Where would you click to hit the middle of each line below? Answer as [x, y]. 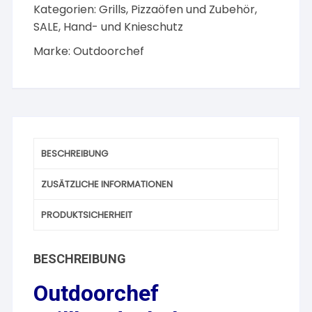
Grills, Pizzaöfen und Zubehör [177, 9]
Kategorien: [67, 9]
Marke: [54, 51]
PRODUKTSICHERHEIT [87, 215]
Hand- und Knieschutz [124, 27]
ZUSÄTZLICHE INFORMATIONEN [107, 184]
